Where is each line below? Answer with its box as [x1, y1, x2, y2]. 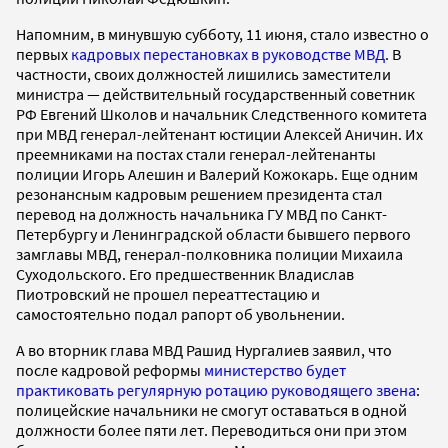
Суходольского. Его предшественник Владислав [16, 263, 354, 284]
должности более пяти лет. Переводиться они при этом [16, 419, 407, 440]
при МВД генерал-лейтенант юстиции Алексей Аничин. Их [16, 123, 423, 144]
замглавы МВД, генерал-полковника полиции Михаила [16, 243, 403, 264]
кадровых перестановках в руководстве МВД [71, 43, 385, 64]
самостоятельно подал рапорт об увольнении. [16, 303, 345, 324]
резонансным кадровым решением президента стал [16, 183, 383, 204]
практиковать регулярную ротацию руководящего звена [16, 379, 416, 400]
